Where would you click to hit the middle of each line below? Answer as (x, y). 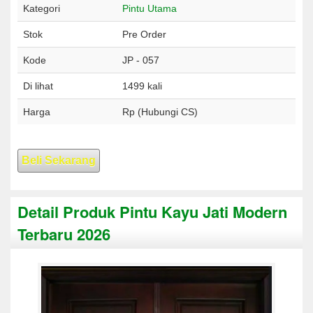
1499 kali (142, 86)
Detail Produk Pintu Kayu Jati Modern (152, 212)
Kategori (42, 9)
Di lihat (38, 86)
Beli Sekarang (59, 161)
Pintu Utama (150, 9)
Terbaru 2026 (64, 234)
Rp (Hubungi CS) (160, 112)
